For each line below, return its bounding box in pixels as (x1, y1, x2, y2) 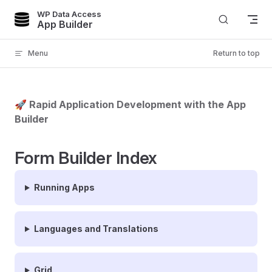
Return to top (213, 49, 260, 58)
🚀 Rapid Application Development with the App (15, 98, 246, 110)
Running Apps (33, 182, 95, 192)
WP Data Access (37, 8, 101, 19)
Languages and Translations (33, 223, 158, 234)
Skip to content (15, 12, 71, 21)
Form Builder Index (15, 148, 157, 168)
